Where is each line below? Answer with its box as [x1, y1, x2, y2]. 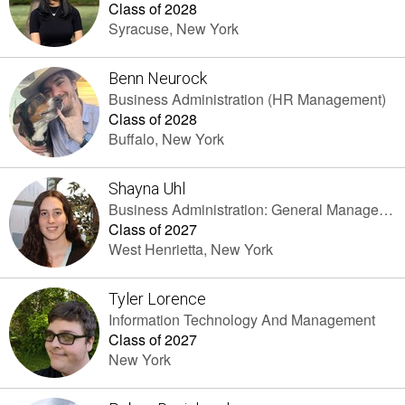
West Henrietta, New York [108, 239, 273, 259]
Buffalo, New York [108, 128, 224, 149]
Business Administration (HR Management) [108, 89, 386, 109]
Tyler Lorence [108, 289, 206, 308]
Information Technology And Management [108, 309, 375, 330]
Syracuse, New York [108, 18, 239, 39]
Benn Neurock [108, 69, 207, 88]
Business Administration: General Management [379, 199, 393, 220]
